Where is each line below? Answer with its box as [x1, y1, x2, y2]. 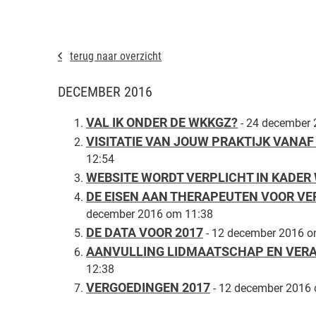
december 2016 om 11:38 [86, 207, 213, 221]
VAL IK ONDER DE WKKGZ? [86, 115, 238, 130]
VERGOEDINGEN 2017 [86, 280, 210, 296]
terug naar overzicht [70, 49, 162, 63]
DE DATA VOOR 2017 [86, 225, 203, 241]
